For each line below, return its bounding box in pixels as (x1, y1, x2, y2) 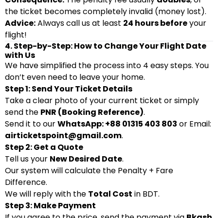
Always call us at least (36, 18, 123, 29)
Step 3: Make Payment (5, 200, 96, 211)
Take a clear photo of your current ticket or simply (5, 95, 199, 106)
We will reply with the (5, 188, 88, 200)
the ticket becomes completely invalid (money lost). (5, 6, 206, 17)
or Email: (177, 118, 211, 129)
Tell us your (5, 153, 50, 164)
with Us (5, 50, 35, 61)
